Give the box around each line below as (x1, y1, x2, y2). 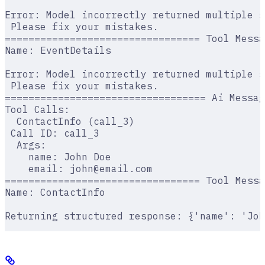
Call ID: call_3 (5, 127, 99, 140)
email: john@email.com (5, 163, 153, 175)
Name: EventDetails (5, 44, 111, 57)
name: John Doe (5, 151, 111, 163)
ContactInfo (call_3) (5, 115, 135, 128)
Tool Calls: (5, 104, 70, 116)
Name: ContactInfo (5, 186, 105, 199)
